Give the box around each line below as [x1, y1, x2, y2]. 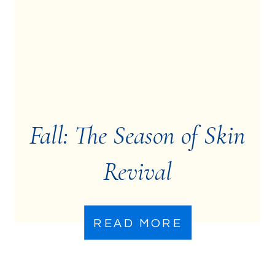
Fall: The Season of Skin [29, 119, 246, 152]
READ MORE [93, 217, 182, 230]
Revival [103, 155, 172, 188]
